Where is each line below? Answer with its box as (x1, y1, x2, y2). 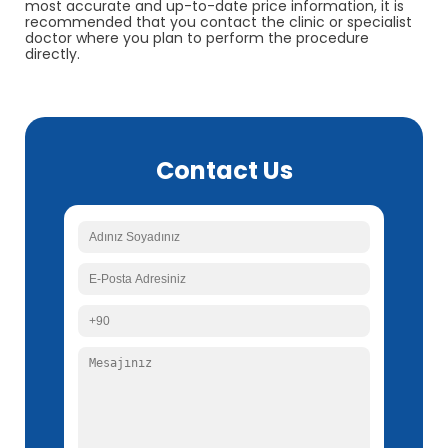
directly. (25, 43, 80, 64)
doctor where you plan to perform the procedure (25, 27, 369, 48)
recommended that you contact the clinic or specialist (25, 11, 412, 32)
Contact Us (155, 153, 293, 187)
